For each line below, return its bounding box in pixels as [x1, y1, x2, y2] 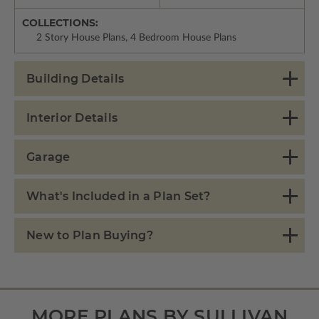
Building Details [26, 72, 124, 86]
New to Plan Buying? [26, 229, 153, 243]
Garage [26, 150, 70, 164]
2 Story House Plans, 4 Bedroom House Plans [36, 33, 236, 43]
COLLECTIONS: [22, 16, 98, 30]
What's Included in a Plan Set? [26, 189, 211, 204]
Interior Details [26, 111, 117, 125]
